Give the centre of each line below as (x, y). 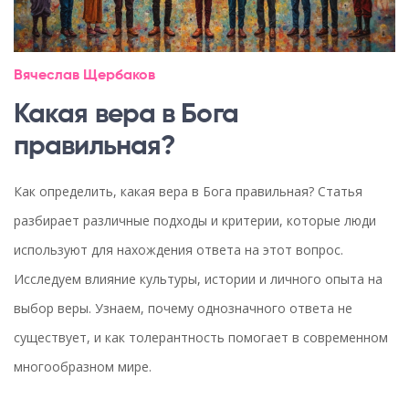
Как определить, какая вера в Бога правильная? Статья (188, 191)
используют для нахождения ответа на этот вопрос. (178, 250)
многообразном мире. (83, 367)
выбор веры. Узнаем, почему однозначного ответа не (183, 308)
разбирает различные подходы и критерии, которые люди (195, 220)
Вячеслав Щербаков (84, 76)
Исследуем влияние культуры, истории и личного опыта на (198, 279)
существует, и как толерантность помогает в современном (201, 337)
